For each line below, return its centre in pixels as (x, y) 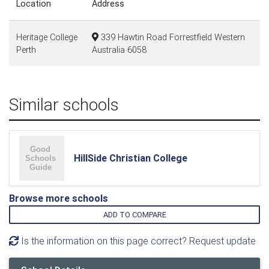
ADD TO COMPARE (134, 215)
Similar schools (64, 104)
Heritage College (47, 37)
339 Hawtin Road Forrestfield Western (172, 37)
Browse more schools (59, 198)
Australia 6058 (119, 50)
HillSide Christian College (131, 158)
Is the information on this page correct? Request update (137, 241)
